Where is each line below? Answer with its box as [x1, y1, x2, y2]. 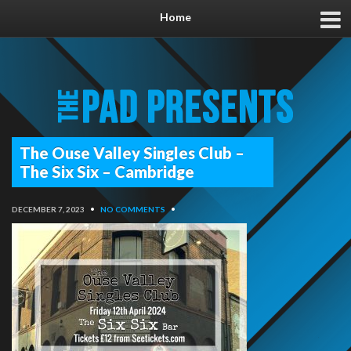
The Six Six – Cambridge [20, 161, 194, 181]
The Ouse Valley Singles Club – [20, 143, 244, 162]
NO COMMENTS [100, 204, 165, 214]
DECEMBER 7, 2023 [12, 204, 85, 214]
